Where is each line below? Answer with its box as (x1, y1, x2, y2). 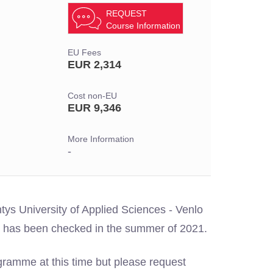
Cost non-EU (68, 91, 117, 101)
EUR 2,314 (68, 58, 121, 71)
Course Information (106, 21, 180, 30)
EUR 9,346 (68, 102, 121, 114)
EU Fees (68, 48, 101, 57)
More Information (68, 135, 134, 144)
